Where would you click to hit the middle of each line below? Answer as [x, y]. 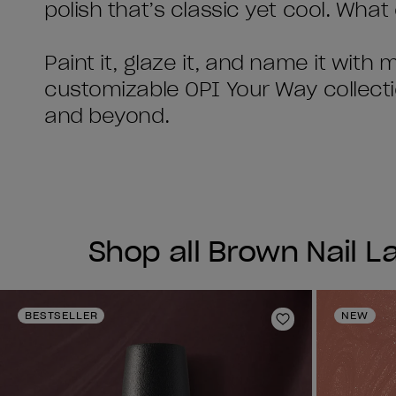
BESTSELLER [61, 315]
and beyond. [107, 116]
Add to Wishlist [336, 327]
